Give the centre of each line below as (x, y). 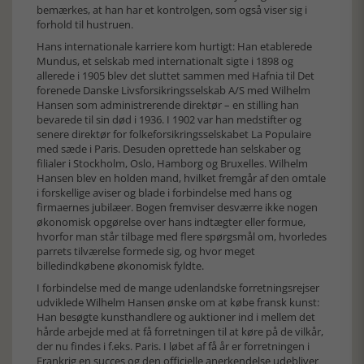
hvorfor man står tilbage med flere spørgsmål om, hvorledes (182, 236)
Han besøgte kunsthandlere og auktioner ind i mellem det (176, 317)
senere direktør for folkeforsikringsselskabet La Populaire (174, 134)
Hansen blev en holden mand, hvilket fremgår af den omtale (181, 178)
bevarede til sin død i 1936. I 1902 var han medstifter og (169, 119)
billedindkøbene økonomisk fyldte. (120, 266)
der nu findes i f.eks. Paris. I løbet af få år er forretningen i (173, 346)
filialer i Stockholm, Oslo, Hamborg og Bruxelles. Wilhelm (172, 163)
